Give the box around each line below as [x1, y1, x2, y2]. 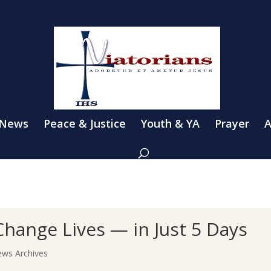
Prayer [215, 116, 249, 131]
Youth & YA [141, 116, 200, 131]
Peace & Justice [44, 116, 126, 131]
